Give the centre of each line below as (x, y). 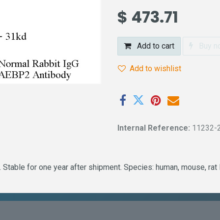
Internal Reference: (155, 128)
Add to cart (155, 46)
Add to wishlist (155, 69)
